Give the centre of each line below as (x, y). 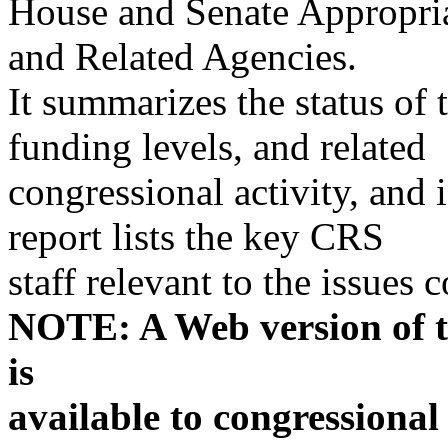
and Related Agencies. (182, 56)
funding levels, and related (217, 146)
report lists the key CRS (196, 236)
